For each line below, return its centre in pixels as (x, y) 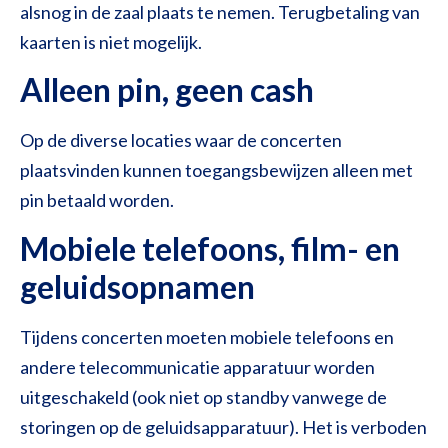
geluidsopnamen (137, 286)
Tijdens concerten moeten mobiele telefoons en (207, 336)
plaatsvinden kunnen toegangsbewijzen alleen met (216, 170)
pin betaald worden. (97, 200)
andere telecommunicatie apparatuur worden (197, 366)
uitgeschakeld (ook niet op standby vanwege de (203, 396)
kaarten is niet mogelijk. (111, 42)
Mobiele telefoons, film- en (210, 248)
